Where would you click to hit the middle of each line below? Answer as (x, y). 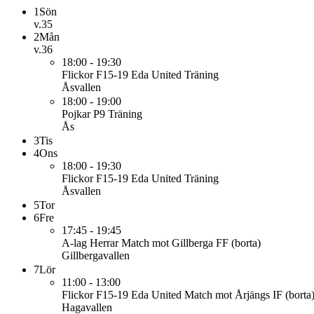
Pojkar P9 (83, 114)
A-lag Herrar (90, 243)
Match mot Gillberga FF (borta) (191, 243)
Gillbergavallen (96, 255)
